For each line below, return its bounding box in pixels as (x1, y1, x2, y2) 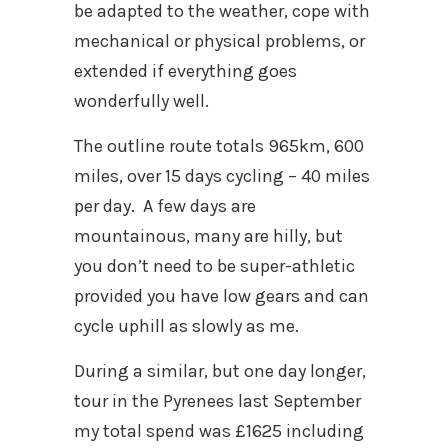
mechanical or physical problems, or (74, 30, 365, 52)
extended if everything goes (74, 60, 297, 82)
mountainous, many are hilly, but (74, 225, 343, 247)
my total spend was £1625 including (74, 420, 364, 442)
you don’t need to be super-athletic (74, 255, 355, 277)
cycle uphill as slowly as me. (74, 315, 299, 337)
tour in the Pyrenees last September (74, 390, 361, 412)
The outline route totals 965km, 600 (74, 135, 364, 157)
